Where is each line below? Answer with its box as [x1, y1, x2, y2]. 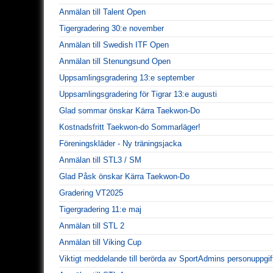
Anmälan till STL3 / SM [59, 155, 141, 165]
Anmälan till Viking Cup [59, 237, 141, 247]
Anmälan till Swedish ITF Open [59, 40, 169, 49]
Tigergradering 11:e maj [59, 204, 141, 214]
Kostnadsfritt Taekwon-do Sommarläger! [59, 122, 200, 132]
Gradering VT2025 [59, 188, 123, 197]
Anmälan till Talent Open [59, 7, 146, 16]
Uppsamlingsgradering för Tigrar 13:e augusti [59, 89, 217, 99]
